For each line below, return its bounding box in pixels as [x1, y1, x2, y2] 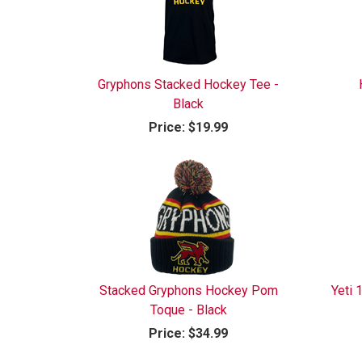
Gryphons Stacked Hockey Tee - [98, 76, 280, 92]
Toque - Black [149, 301, 227, 318]
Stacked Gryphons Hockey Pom [99, 282, 278, 298]
